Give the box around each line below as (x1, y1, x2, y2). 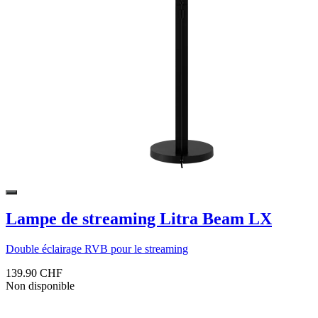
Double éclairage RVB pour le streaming (6, 243, 188, 256)
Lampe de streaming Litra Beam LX (6, 209, 272, 229)
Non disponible (6, 280, 75, 292)
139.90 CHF (6, 267, 62, 280)
